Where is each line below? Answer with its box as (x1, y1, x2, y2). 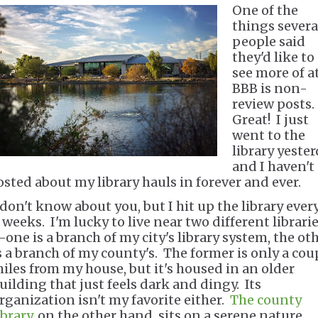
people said (232, 33, 305, 50)
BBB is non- (232, 80, 307, 97)
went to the (232, 127, 305, 143)
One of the (232, 2, 298, 18)
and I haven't (232, 158, 314, 175)
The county (230, 292, 302, 308)
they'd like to (232, 49, 314, 65)
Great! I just (232, 111, 309, 128)
